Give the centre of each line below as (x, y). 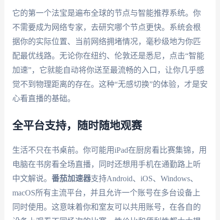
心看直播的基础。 (43, 99)
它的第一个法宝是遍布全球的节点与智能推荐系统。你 (106, 13)
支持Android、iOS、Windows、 (144, 178)
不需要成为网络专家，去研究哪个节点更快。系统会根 (106, 27)
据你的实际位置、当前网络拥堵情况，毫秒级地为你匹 (106, 42)
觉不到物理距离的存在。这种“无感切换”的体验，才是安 (110, 84)
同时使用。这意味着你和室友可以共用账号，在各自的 (106, 207)
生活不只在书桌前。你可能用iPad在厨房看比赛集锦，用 (109, 150)
